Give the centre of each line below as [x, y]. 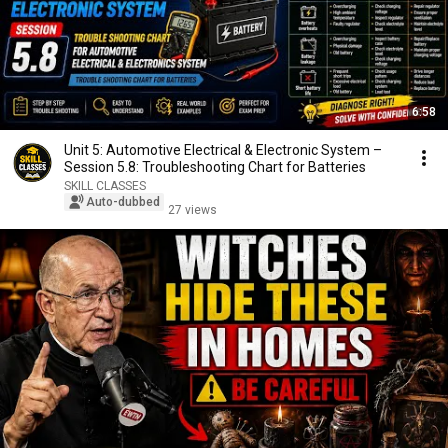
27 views [192, 210]
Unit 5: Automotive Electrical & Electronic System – [223, 150]
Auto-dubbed [123, 202]
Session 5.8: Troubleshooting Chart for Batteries [215, 167]
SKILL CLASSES [105, 186]
